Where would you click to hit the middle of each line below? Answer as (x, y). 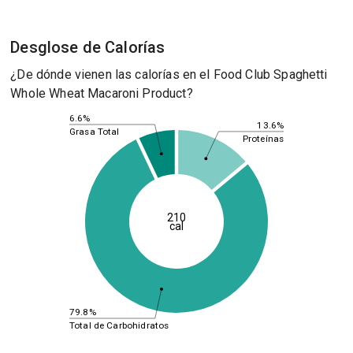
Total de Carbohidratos (119, 325)
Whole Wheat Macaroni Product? (102, 93)
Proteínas (263, 138)
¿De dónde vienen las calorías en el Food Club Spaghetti (169, 74)
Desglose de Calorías (88, 47)
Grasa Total (94, 131)
